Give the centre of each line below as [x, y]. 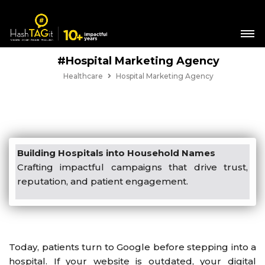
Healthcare [83, 76]
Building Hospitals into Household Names [116, 153]
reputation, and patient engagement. [103, 181]
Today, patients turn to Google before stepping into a [132, 247]
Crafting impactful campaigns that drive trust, [132, 167]
